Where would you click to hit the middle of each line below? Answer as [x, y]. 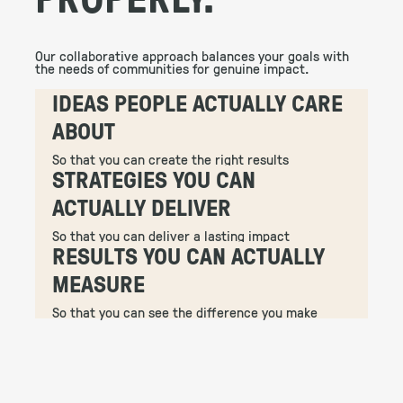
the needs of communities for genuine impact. [172, 69]
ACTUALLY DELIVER [142, 206]
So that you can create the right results [171, 159]
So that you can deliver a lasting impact [171, 235]
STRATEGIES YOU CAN [154, 179]
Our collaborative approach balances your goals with [192, 56]
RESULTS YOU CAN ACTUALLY [189, 255]
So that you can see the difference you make [185, 312]
